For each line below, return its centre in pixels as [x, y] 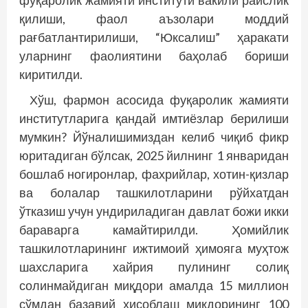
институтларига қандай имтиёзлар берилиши [154, 118]
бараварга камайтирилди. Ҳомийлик [154, 229]
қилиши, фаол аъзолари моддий [154, 18]
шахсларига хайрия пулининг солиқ [154, 266]
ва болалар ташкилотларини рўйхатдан [154, 192]
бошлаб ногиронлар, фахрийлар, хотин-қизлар [154, 174]
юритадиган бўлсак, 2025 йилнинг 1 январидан [154, 155]
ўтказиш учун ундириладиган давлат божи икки [154, 211]
